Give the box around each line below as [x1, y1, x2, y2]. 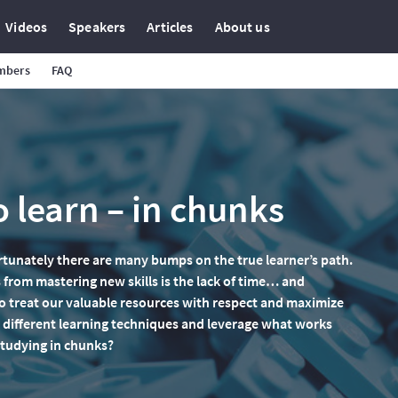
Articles [147, 18, 194, 36]
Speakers [68, 18, 126, 36]
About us [214, 18, 270, 36]
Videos [5, 18, 48, 36]
